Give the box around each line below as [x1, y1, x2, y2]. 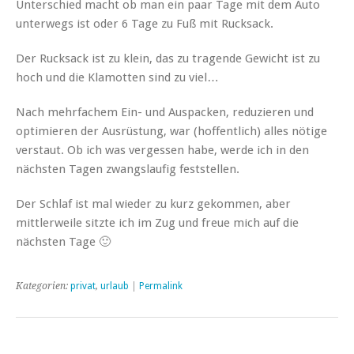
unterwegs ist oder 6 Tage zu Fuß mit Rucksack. [16, 16, 273, 31]
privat [70, 280, 96, 292]
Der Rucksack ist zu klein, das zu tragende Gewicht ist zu [16, 51, 320, 66]
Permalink [139, 280, 183, 292]
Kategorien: [16, 280, 70, 292]
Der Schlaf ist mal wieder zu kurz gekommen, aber [16, 196, 291, 211]
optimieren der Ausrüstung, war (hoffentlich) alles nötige [16, 123, 327, 138]
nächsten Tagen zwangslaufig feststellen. [16, 161, 239, 176]
